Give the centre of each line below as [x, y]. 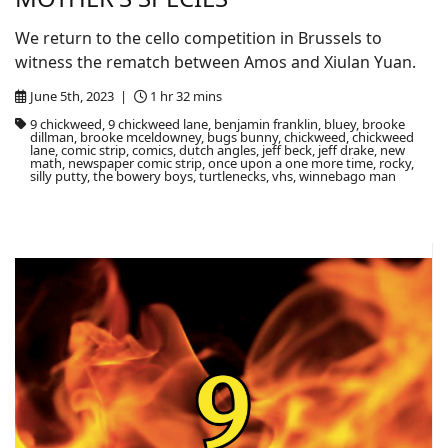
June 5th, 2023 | [79, 96]
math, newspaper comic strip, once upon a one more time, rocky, [221, 163]
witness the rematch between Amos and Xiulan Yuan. [215, 62]
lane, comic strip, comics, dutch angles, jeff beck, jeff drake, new [217, 150]
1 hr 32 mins [186, 96]
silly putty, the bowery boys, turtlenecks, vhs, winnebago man [212, 176]
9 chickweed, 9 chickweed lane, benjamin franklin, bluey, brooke [217, 124]
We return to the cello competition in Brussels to [198, 38]
